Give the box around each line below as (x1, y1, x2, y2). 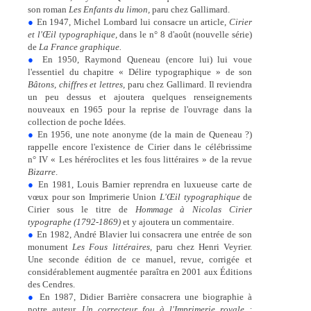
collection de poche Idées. (27, 116, 126, 127)
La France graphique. (38, 41, 121, 52)
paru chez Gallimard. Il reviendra (124, 78, 253, 90)
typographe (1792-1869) (27, 216, 121, 227)
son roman (27, 3, 69, 15)
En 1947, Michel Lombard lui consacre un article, (33, 16, 230, 27)
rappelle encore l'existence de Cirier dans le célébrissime (27, 141, 253, 152)
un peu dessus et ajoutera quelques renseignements (27, 91, 253, 102)
